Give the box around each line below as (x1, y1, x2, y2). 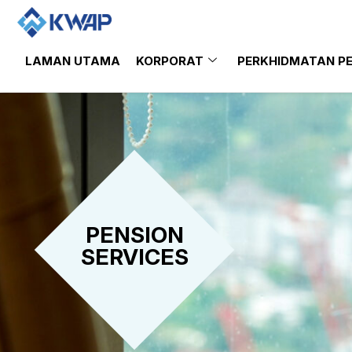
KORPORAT (136, 53, 203, 69)
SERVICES (80, 244, 189, 270)
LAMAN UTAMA (25, 53, 120, 69)
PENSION (85, 222, 184, 248)
